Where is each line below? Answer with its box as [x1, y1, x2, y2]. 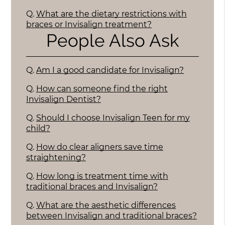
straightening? [26, 153, 86, 163]
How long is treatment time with [36, 171, 169, 181]
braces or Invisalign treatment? [26, 19, 152, 29]
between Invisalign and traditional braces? [26, 211, 197, 221]
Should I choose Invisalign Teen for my [36, 113, 190, 123]
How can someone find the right [36, 84, 168, 94]
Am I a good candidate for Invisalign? [36, 65, 184, 75]
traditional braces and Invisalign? [26, 182, 158, 192]
